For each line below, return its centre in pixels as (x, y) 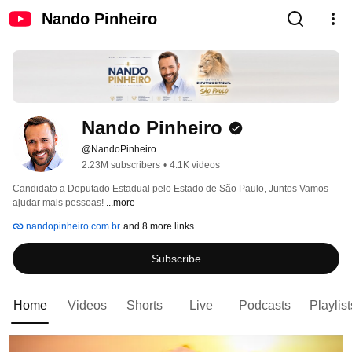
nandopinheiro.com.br (72, 227)
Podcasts (265, 306)
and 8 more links (159, 227)
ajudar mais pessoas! (59, 203)
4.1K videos (195, 165)
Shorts (145, 306)
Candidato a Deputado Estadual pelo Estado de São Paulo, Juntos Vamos (170, 189)
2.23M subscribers (121, 165)
